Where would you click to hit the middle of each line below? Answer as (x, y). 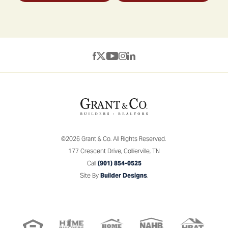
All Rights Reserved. (139, 139)
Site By (90, 176)
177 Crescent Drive (95, 151)
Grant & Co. (96, 139)
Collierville (137, 151)
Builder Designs (124, 176)
